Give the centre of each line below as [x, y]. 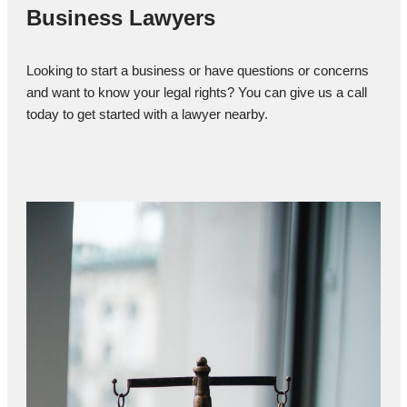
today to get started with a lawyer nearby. [148, 114]
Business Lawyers [121, 17]
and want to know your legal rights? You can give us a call [197, 92]
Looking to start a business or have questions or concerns [198, 70]
